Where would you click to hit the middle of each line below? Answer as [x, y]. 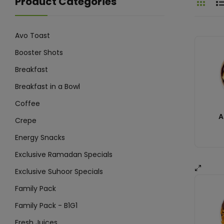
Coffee [27, 103]
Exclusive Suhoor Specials [59, 171]
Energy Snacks [40, 137]
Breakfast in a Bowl [47, 86]
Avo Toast [32, 35]
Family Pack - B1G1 [46, 205]
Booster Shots [39, 52]
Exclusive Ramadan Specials [64, 154]
